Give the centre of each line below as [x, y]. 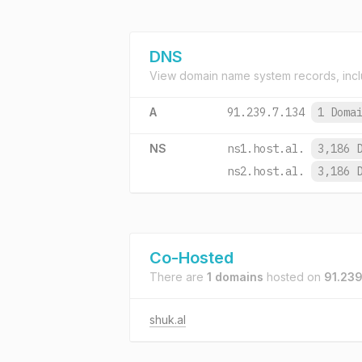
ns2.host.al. [266, 171]
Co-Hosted [192, 258]
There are [178, 277]
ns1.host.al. [266, 149]
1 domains [235, 277]
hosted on [294, 277]
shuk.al [168, 320]
